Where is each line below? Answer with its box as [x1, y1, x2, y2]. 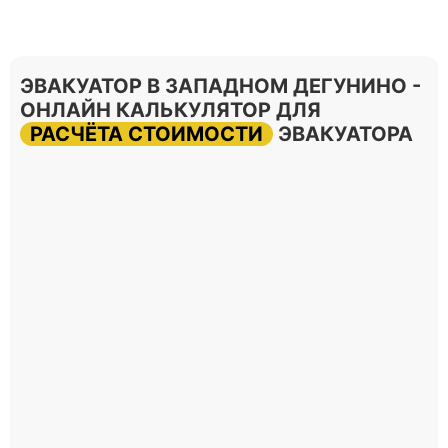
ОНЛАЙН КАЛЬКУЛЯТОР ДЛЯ [20, 98, 321, 123]
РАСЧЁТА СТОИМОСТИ [30, 122, 263, 147]
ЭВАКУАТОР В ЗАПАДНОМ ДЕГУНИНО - [20, 74, 421, 99]
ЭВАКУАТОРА [273, 122, 413, 147]
